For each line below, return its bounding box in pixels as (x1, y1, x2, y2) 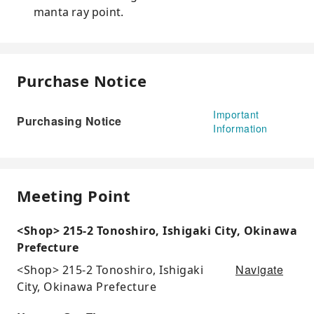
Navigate (235, 261, 283, 278)
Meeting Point (17, 185, 131, 206)
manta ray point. (34, 4, 124, 20)
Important (213, 107, 259, 121)
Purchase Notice (17, 70, 146, 91)
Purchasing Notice (17, 113, 122, 129)
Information (213, 121, 268, 135)
